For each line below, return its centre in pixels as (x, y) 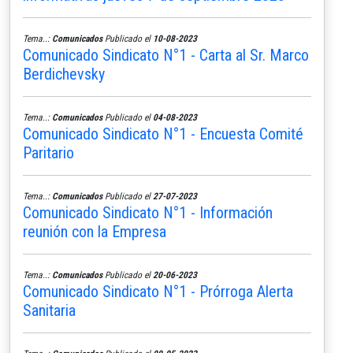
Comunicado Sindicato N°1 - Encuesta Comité (163, 134)
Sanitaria (49, 310)
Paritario (48, 152)
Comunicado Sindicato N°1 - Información (148, 212)
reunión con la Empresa (95, 231)
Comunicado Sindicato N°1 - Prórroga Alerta (158, 291)
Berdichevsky (64, 74)
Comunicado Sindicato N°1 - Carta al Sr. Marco (166, 55)
